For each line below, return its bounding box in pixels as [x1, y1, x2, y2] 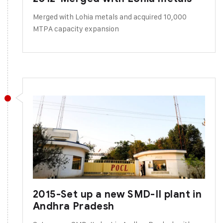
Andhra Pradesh [33, 200, 114, 213]
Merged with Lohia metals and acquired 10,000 [33, 11, 187, 21]
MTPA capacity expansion [33, 23, 119, 33]
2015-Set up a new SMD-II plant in [33, 188, 202, 201]
